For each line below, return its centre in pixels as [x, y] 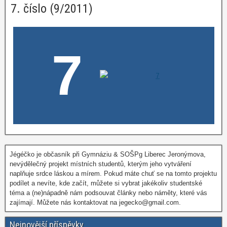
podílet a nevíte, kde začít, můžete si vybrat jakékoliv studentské [106, 183]
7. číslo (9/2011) [52, 9]
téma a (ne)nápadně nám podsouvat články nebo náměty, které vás [108, 193]
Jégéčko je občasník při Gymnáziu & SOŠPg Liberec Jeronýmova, [108, 154]
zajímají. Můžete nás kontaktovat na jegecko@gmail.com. [95, 202]
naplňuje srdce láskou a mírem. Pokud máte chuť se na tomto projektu [113, 174]
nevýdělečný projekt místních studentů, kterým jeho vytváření [101, 164]
